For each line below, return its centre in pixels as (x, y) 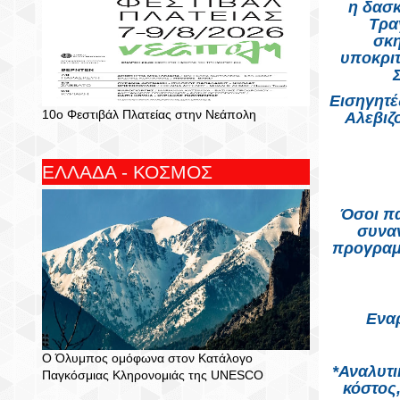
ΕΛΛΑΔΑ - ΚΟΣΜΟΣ (127, 172)
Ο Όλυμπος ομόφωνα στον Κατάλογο (147, 358)
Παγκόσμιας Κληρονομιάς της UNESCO (153, 375)
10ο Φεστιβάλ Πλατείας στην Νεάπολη (149, 114)
